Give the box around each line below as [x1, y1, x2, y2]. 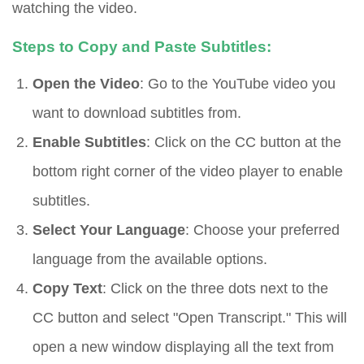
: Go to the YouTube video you [140, 75, 336, 93]
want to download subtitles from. [32, 104, 241, 122]
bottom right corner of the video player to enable [32, 162, 343, 180]
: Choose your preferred [185, 221, 340, 239]
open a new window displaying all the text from [32, 338, 334, 356]
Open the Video [32, 75, 140, 93]
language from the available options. [32, 250, 267, 268]
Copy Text [32, 279, 102, 297]
